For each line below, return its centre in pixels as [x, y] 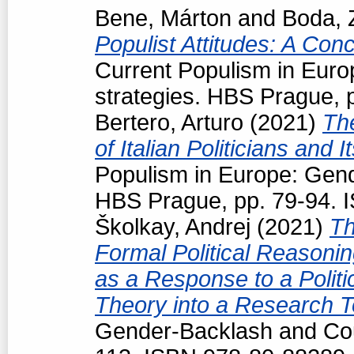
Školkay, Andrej [173, 226]
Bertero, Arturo [169, 122]
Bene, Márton [163, 18]
